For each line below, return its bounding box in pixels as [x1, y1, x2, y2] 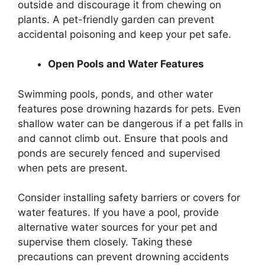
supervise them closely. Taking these [18, 236, 192, 248]
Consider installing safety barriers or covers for [18, 192, 240, 204]
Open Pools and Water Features [48, 58, 204, 70]
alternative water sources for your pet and [18, 221, 218, 234]
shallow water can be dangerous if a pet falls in [18, 117, 243, 130]
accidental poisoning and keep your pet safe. [18, 28, 231, 40]
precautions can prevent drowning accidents [18, 251, 229, 263]
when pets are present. [18, 161, 128, 174]
